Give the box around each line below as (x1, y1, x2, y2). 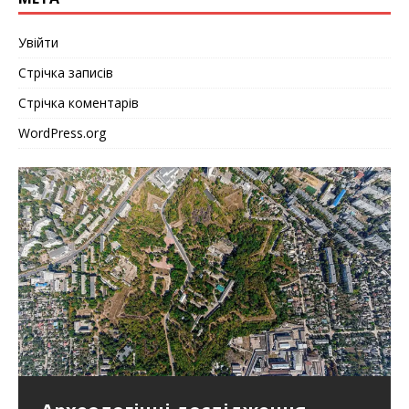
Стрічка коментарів (18, 93, 139, 111)
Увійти (18, 33, 58, 51)
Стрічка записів (18, 63, 113, 81)
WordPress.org (18, 123, 106, 142)
